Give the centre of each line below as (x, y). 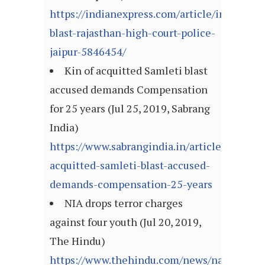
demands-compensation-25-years (131, 184)
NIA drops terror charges (124, 203)
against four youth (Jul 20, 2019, (125, 222)
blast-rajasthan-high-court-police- (132, 33)
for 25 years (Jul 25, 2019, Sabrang (130, 109)
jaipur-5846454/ (88, 52)
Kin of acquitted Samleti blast (136, 71)
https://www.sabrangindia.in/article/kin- (147, 146)
